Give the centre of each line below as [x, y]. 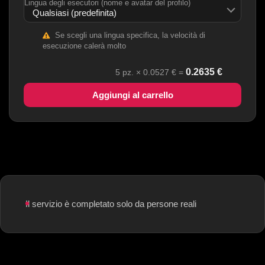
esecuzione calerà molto [84, 46]
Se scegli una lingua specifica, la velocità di [129, 35]
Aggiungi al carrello [132, 95]
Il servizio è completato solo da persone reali [111, 204]
